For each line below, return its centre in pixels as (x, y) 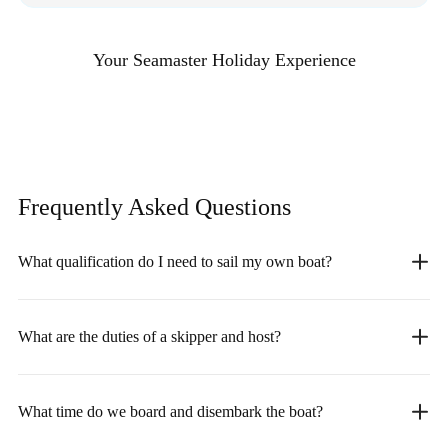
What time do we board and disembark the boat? (170, 411)
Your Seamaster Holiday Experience (224, 59)
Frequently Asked (106, 206)
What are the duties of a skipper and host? (149, 336)
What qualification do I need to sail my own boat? (175, 261)
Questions (243, 206)
